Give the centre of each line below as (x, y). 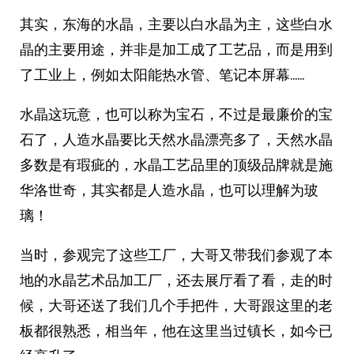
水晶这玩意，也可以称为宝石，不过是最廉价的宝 (176, 114)
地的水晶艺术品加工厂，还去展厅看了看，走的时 (176, 280)
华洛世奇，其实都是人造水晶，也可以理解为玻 (169, 190)
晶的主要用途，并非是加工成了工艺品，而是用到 (176, 49)
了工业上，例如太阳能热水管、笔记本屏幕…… (162, 75)
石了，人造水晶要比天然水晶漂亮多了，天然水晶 (176, 139)
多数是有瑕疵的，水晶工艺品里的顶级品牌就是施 (176, 165)
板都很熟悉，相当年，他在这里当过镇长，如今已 (176, 331)
